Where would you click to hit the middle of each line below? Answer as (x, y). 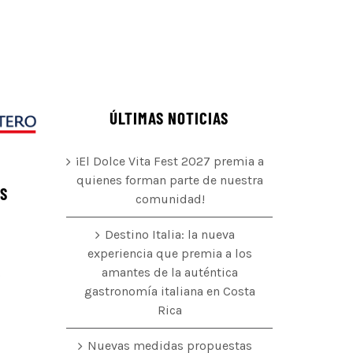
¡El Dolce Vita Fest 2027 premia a (170, 162)
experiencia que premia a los (170, 254)
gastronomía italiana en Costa (170, 292)
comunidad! (170, 199)
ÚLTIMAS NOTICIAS (169, 118)
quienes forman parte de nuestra (170, 180)
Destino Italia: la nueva (170, 235)
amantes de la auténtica (170, 273)
